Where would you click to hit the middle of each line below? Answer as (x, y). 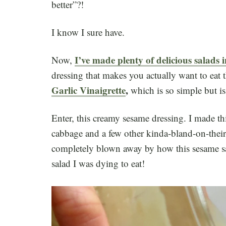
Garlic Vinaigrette (89, 90)
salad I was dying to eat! (98, 163)
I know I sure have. (88, 32)
